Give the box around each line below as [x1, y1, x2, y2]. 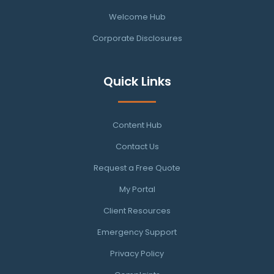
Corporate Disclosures [92, 32, 182, 45]
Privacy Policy [110, 248, 164, 260]
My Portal [119, 183, 155, 196]
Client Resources [103, 205, 171, 217]
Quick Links [103, 73, 171, 91]
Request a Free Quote [94, 162, 180, 174]
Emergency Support [97, 226, 177, 239]
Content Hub [112, 119, 162, 131]
